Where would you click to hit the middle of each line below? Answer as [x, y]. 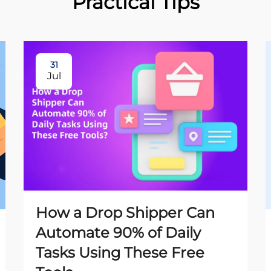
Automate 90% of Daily [118, 232]
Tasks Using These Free [120, 252]
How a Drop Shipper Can [125, 212]
